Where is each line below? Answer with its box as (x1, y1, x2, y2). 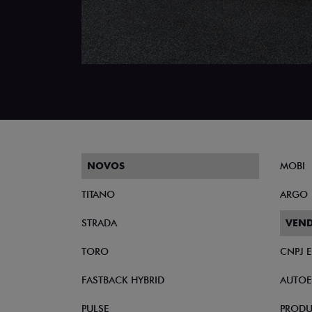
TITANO (81, 189, 115, 200)
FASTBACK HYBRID (81, 274, 164, 286)
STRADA (81, 217, 117, 228)
